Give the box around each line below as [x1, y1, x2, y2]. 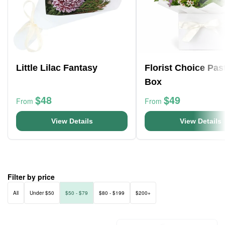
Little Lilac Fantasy [16, 63, 97, 73]
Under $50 [30, 189, 54, 196]
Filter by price [8, 172, 55, 182]
